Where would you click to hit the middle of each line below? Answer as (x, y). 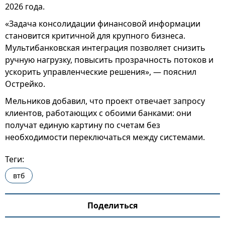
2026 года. (25, 7)
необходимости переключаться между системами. (105, 137)
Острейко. (25, 84)
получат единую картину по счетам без (83, 125)
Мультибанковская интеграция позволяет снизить (105, 48)
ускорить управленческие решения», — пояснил (101, 72)
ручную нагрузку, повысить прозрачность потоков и (109, 60)
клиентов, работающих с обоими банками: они (98, 113)
